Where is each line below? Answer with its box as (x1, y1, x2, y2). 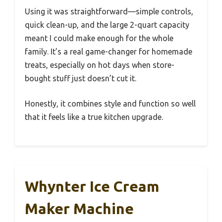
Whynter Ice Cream (25, 178, 159, 195)
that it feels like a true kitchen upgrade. (25, 112, 163, 122)
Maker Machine (25, 200, 134, 218)
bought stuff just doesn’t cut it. (25, 74, 136, 83)
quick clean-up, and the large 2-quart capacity (25, 20, 189, 30)
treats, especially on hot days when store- (25, 60, 174, 70)
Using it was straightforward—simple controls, (25, 7, 193, 16)
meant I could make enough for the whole (25, 34, 173, 43)
